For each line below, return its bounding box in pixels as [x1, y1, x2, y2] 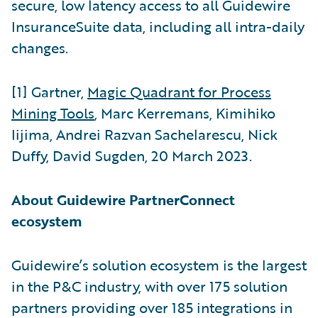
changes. [11, 36, 68, 58]
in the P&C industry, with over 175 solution [11, 275, 287, 297]
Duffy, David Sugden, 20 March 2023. [11, 144, 252, 166]
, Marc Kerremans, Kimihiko [94, 102, 275, 124]
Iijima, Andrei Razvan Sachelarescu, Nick [11, 123, 278, 145]
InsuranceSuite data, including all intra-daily [11, 15, 305, 37]
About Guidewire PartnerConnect [11, 188, 235, 210]
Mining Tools [11, 102, 94, 124]
